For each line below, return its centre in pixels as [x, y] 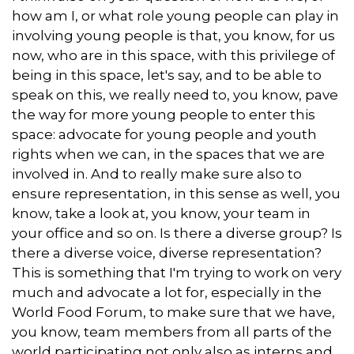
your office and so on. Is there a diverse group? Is [177, 233]
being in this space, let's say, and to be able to [167, 75]
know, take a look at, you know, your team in [161, 213]
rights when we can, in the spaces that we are [168, 154]
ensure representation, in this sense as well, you [176, 193]
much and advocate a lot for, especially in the [167, 292]
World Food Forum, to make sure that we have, [173, 312]
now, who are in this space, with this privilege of [173, 55]
